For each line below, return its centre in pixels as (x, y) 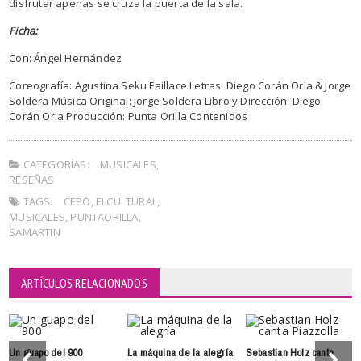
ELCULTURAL (126, 201)
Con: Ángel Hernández (66, 58)
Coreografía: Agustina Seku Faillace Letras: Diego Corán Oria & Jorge (180, 85)
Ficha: (23, 31)
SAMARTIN (35, 232)
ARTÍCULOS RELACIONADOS (84, 283)
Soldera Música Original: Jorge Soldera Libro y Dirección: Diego (165, 101)
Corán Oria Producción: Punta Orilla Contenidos (129, 116)
